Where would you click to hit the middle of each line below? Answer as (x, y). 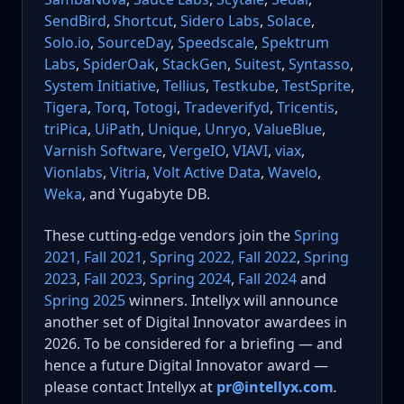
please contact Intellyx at (130, 386)
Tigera (66, 108)
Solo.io (67, 43)
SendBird (75, 21)
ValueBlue (288, 129)
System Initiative (100, 86)
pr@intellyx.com (275, 386)
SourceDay (134, 43)
